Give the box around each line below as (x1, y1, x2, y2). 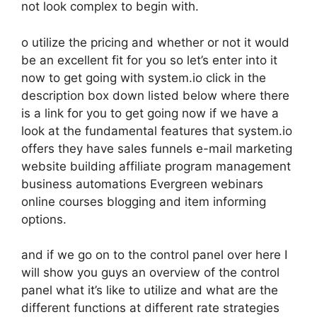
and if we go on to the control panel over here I (21, 248, 287, 262)
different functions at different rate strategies (21, 301, 279, 315)
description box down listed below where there (21, 88, 289, 103)
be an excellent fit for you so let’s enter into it (21, 52, 277, 67)
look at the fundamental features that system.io (21, 123, 292, 138)
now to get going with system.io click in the (21, 70, 266, 85)
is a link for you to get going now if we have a (21, 105, 279, 120)
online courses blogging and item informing (21, 194, 266, 209)
